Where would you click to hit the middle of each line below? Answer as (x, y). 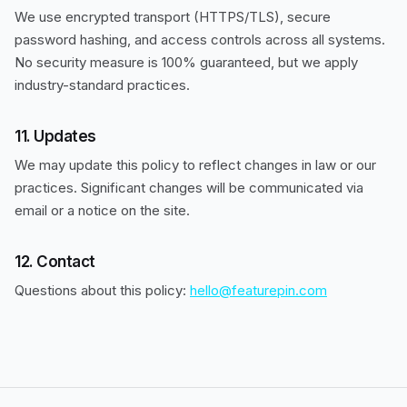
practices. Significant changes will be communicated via (189, 188)
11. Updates (55, 136)
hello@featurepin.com (258, 290)
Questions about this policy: (102, 290)
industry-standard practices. (102, 85)
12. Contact (55, 262)
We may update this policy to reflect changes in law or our (195, 165)
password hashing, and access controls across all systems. (200, 40)
